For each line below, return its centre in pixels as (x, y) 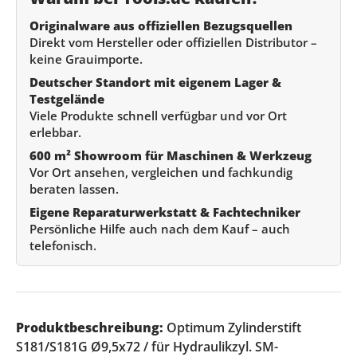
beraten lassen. (74, 188)
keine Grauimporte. (86, 59)
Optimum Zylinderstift (232, 327)
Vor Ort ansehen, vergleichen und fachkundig (161, 172)
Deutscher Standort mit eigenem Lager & (155, 82)
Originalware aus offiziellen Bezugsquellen (161, 25)
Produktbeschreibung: (90, 327)
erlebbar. (55, 132)
